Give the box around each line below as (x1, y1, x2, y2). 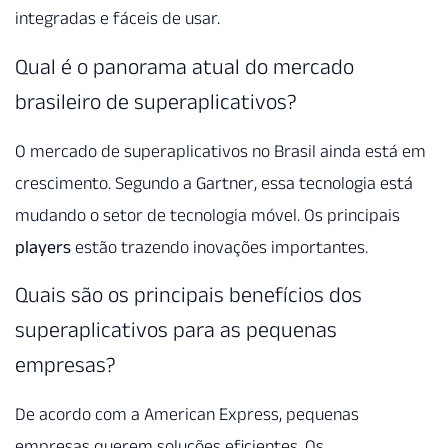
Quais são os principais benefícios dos (15, 282, 362, 307)
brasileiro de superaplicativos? (15, 88, 297, 113)
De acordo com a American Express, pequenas (15, 404, 359, 425)
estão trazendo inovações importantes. (71, 236, 368, 257)
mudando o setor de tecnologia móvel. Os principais (15, 204, 400, 225)
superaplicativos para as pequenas (15, 317, 337, 342)
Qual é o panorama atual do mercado (15, 53, 354, 78)
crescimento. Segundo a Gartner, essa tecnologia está (15, 172, 413, 193)
